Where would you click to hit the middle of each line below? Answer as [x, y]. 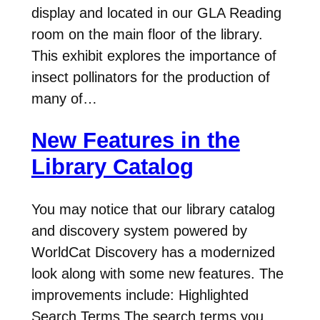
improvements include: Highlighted [140, 295]
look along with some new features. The [157, 273]
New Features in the [135, 141]
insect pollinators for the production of [150, 77]
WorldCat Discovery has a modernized [153, 252]
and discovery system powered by [139, 230]
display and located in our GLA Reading [156, 12]
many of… [64, 98]
